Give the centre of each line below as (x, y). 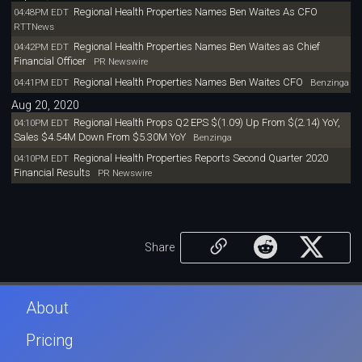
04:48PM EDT (41, 12)
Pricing (50, 341)
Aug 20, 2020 (46, 106)
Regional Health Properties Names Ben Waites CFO (188, 82)
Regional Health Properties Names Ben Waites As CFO (196, 11)
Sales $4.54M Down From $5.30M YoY (99, 137)
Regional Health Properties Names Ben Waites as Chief (196, 47)
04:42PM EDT (41, 47)
